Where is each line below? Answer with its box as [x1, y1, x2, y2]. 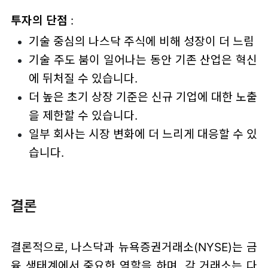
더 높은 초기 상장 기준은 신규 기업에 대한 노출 [28, 89, 258, 104]
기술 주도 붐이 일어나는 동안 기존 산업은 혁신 [28, 52, 258, 67]
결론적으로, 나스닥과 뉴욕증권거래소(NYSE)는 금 [10, 240, 258, 255]
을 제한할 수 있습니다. [28, 108, 138, 123]
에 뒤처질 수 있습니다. [28, 71, 138, 86]
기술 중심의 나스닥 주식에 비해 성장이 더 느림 [28, 33, 254, 48]
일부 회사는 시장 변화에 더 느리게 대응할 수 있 [28, 126, 258, 141]
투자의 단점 [10, 13, 68, 28]
